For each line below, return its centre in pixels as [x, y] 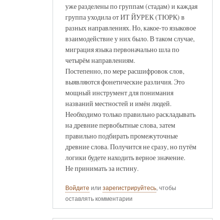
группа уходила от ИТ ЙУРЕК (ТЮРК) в [125, 17]
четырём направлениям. [100, 60]
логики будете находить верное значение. [125, 157]
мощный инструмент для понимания [119, 92]
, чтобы [166, 187]
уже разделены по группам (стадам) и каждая [131, 6]
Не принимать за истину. [102, 168]
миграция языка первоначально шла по [122, 49]
